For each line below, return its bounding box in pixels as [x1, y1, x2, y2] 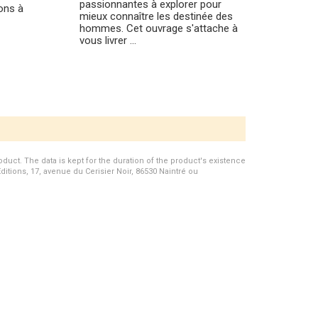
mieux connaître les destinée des [79, 10, 233, 23]
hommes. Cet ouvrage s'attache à [79, 22, 238, 35]
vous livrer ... [79, 34, 136, 47]
